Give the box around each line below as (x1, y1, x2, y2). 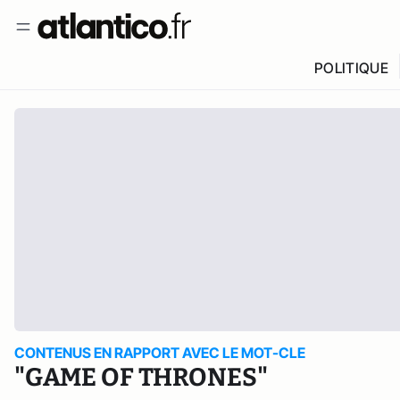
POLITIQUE (313, 59, 388, 77)
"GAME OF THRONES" (14, 362, 268, 392)
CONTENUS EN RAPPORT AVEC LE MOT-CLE (14, 344, 305, 362)
